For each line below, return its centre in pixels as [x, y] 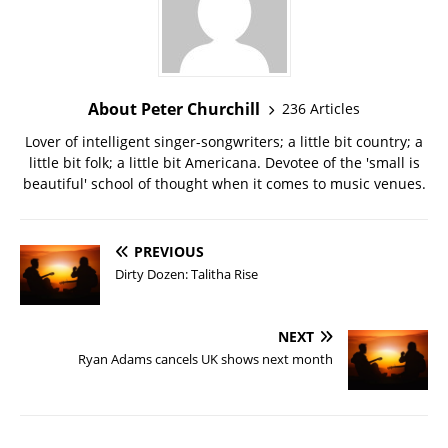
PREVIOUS [169, 251]
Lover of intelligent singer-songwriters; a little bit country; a [224, 141]
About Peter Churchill [174, 108]
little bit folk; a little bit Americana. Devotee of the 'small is [224, 162]
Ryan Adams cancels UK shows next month [205, 358]
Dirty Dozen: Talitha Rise [186, 273]
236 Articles [321, 109]
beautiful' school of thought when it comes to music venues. [224, 183]
